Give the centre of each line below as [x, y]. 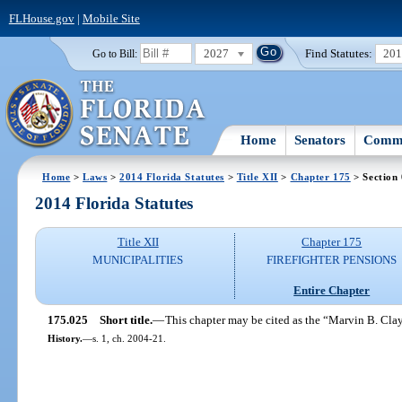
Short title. [126, 319]
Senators [320, 140]
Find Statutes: [339, 53]
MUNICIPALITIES [138, 260]
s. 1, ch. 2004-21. [129, 338]
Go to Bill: [114, 53]
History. [65, 338]
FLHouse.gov [41, 18]
